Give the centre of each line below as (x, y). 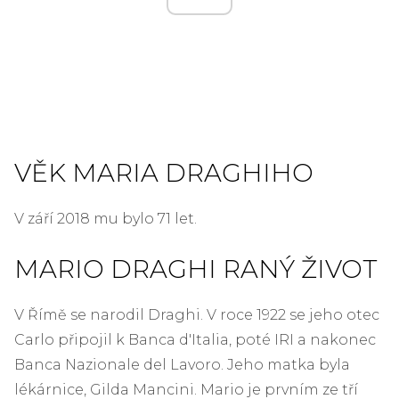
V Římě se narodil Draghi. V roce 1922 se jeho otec (197, 314)
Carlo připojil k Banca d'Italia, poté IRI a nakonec (195, 339)
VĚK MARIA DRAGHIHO (164, 172)
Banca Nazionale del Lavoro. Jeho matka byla (182, 364)
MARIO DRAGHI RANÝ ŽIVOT (196, 269)
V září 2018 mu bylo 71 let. (106, 218)
